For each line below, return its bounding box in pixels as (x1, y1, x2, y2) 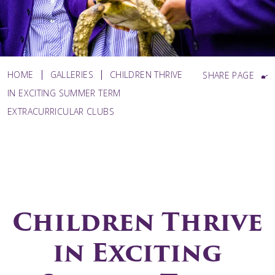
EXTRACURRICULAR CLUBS (7, 106, 114, 117)
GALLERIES (50, 69, 93, 80)
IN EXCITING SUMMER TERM (7, 87, 121, 99)
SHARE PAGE (203, 69, 254, 82)
